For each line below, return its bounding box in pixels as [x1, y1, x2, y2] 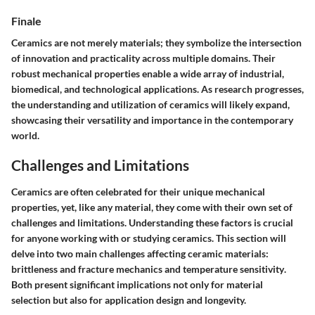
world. [11, 129, 39, 142]
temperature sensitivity [183, 262, 284, 275]
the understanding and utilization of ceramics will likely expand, [11, 98, 290, 111]
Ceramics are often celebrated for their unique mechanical [11, 185, 265, 198]
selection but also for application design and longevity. [11, 293, 246, 306]
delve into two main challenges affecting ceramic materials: [11, 247, 269, 259]
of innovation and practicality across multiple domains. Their [11, 52, 276, 65]
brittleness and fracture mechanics [11, 262, 162, 275]
